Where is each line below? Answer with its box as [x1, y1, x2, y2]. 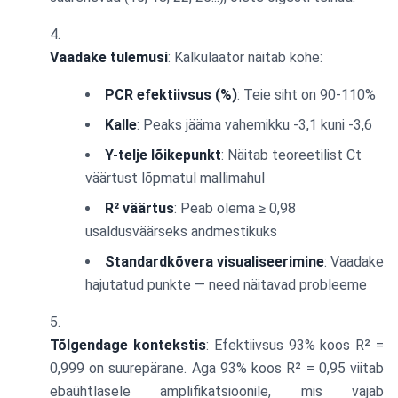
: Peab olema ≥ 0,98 [174, 200, 296, 217]
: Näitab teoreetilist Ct [221, 147, 362, 163]
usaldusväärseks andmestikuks [85, 223, 277, 240]
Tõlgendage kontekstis [50, 337, 206, 354]
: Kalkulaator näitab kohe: [168, 49, 322, 66]
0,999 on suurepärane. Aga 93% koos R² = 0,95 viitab [50, 360, 384, 377]
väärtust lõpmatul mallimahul [85, 170, 265, 187]
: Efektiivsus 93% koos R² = [205, 337, 385, 354]
